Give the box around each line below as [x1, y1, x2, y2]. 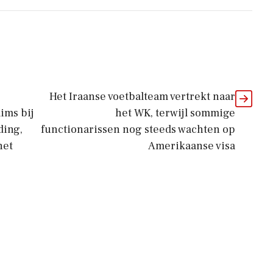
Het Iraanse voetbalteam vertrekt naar [49, 90, 235, 104]
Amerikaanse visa [148, 139, 235, 153]
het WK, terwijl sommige [115, 106, 235, 120]
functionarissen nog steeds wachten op [41, 122, 235, 136]
